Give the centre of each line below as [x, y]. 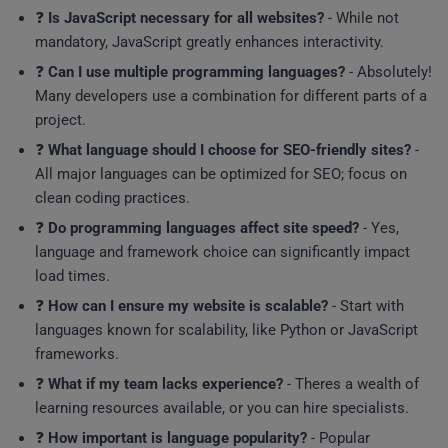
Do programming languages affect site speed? [203, 228]
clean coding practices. [112, 198]
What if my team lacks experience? [165, 384]
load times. [72, 276]
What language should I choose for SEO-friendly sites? [229, 150]
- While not [361, 18]
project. [60, 120]
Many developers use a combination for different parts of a [231, 96]
